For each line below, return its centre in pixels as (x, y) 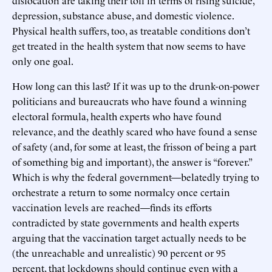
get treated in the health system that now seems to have (129, 45)
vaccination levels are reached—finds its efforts (112, 207)
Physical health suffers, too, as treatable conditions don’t (131, 30)
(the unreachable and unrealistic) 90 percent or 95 (119, 252)
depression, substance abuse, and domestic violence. (123, 15)
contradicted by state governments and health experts (126, 222)
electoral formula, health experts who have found (117, 116)
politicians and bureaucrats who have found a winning (129, 100)
